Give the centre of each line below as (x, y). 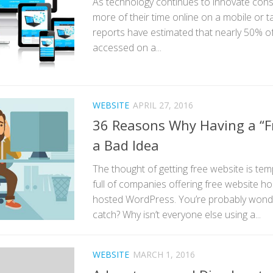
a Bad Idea (126, 145)
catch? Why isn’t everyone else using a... (177, 215)
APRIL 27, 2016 (163, 105)
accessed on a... (127, 48)
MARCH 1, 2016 (164, 255)
